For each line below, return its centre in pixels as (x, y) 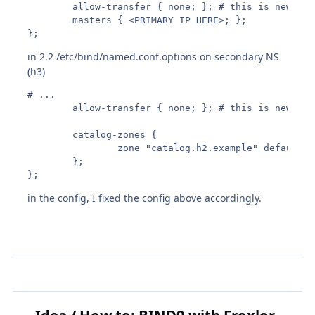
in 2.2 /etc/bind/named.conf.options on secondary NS (154, 57)
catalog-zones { (92, 135)
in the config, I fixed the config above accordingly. (145, 198)
